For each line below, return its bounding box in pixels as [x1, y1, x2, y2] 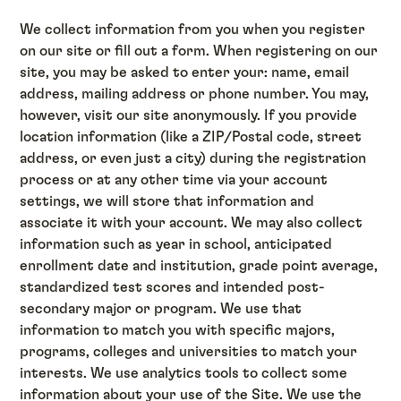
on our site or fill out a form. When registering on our [20, 43, 379, 58]
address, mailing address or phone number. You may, [20, 86, 370, 101]
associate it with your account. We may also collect [20, 215, 363, 230]
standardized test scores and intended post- [20, 279, 326, 294]
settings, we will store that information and [20, 193, 315, 209]
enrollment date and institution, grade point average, [20, 258, 379, 273]
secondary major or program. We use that [20, 301, 303, 316]
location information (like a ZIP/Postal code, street [20, 129, 363, 144]
